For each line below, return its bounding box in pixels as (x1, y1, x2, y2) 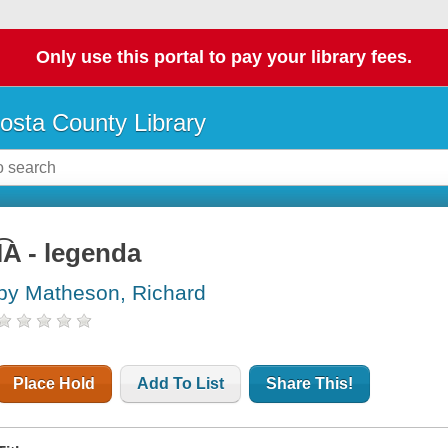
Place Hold (13, 375, 96, 393)
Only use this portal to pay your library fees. (36, 47, 412, 68)
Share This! (266, 375, 354, 393)
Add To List (137, 375, 225, 393)
